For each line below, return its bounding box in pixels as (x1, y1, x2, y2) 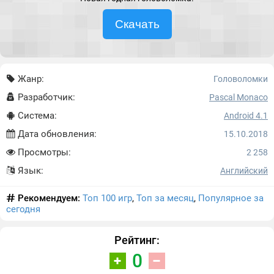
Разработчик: (15, 92, 75, 103)
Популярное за (198, 193, 264, 204)
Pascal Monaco (209, 92, 268, 102)
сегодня (6, 204, 40, 215)
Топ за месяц (136, 193, 194, 204)
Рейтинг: (114, 234, 160, 246)
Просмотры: (15, 147, 71, 158)
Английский (220, 166, 268, 176)
